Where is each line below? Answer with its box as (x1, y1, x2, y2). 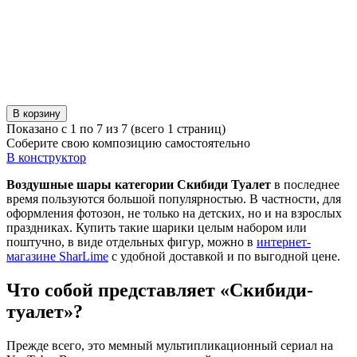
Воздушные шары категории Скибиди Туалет (6, 177, 271, 191)
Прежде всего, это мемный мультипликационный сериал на (6, 338, 333, 352)
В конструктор (6, 150, 86, 164)
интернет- (257, 234, 311, 249)
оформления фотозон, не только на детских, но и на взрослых (6, 206, 342, 220)
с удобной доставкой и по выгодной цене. (108, 249, 340, 263)
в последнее (271, 177, 339, 191)
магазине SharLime (6, 249, 108, 263)
